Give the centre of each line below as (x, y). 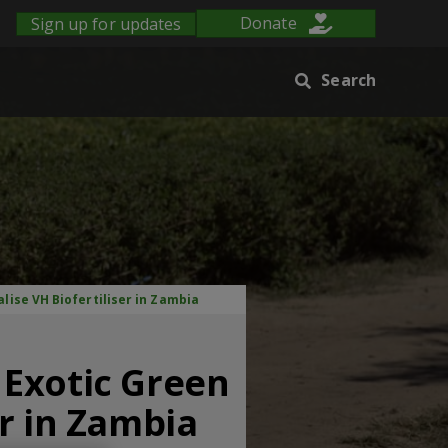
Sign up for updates (106, 23)
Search (348, 80)
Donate (268, 23)
